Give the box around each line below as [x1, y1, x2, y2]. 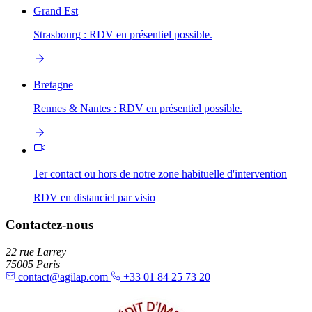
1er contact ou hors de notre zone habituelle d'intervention [33, 168, 287, 180]
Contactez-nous [6, 217, 93, 233]
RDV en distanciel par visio [33, 192, 155, 204]
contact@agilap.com [15, 270, 111, 283]
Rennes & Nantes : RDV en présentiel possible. [33, 102, 242, 115]
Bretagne [33, 79, 73, 91]
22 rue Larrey [6, 245, 66, 258]
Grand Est [33, 5, 78, 17]
